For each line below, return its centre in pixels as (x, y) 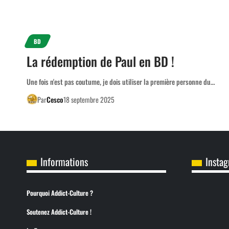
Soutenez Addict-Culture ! (59, 212)
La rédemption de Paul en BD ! (100, 61)
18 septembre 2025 (89, 99)
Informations (64, 161)
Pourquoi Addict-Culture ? (60, 193)
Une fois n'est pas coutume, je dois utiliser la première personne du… (121, 81)
